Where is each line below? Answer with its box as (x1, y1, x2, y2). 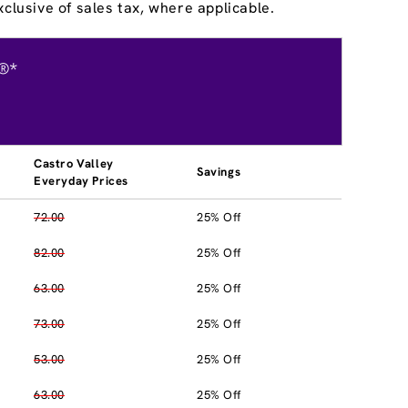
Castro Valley (34, 155, 114, 171)
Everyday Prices (34, 172, 128, 189)
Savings (197, 163, 241, 179)
